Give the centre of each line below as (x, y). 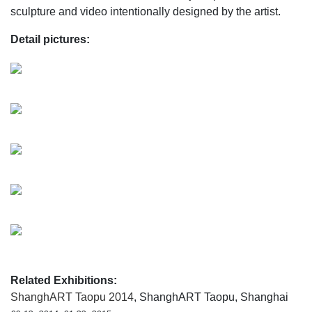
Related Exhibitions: (64, 280)
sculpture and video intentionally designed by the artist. (146, 11)
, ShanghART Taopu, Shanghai (211, 297)
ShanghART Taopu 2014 (72, 297)
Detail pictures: (50, 39)
